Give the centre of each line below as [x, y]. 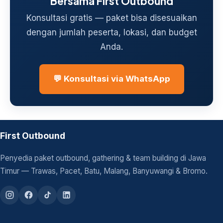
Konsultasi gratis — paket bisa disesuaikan [111, 18]
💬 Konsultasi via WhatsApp [111, 79]
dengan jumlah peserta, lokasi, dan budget [111, 33]
